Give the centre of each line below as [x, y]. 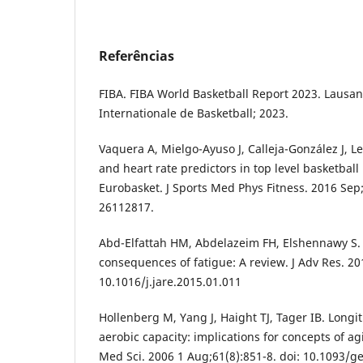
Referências [137, 56]
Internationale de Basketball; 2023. [194, 113]
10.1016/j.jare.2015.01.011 [170, 281]
